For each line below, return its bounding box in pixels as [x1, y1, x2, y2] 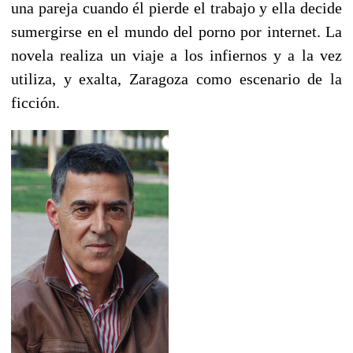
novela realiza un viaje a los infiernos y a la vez [11, 46, 342, 65]
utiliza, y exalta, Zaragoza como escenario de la [11, 70, 342, 88]
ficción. [11, 94, 60, 112]
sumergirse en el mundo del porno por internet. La [11, 23, 342, 41]
